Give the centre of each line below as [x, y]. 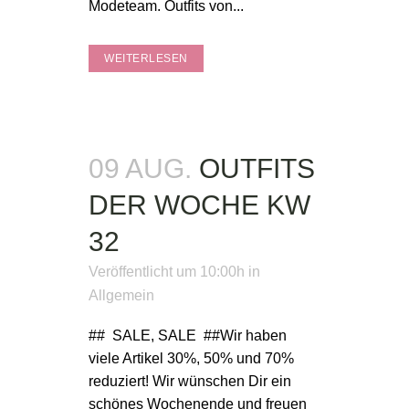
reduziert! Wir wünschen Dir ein [190, 381]
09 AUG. [140, 168]
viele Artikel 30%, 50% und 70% [191, 358]
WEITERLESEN [146, 58]
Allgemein [121, 295]
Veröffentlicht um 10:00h [167, 272]
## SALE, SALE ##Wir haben [188, 336]
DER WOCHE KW [199, 205]
